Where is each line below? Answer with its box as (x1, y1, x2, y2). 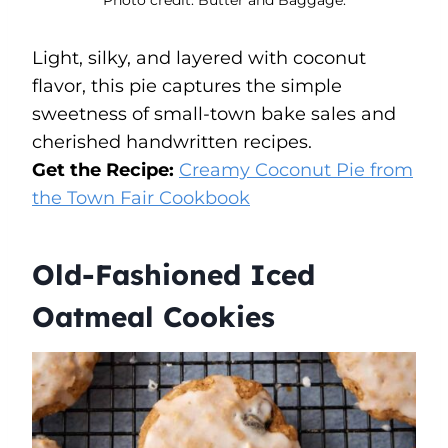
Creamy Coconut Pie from (179, 158, 413, 181)
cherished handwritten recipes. (32, 130, 312, 153)
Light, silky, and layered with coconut (32, 46, 366, 69)
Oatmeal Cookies (32, 298, 275, 334)
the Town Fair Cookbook (32, 186, 250, 209)
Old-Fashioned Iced (32, 256, 315, 292)
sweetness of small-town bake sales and (32, 102, 396, 125)
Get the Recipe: (32, 158, 179, 181)
